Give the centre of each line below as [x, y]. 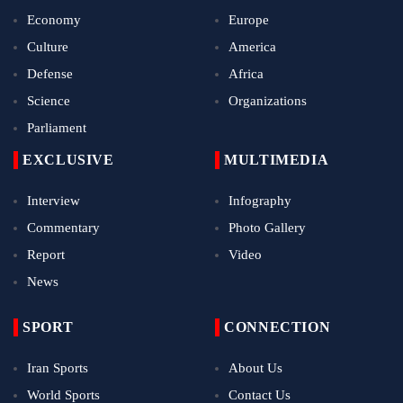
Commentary [63, 228]
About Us [255, 368]
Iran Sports [58, 368]
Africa [246, 74]
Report [46, 255]
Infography [260, 201]
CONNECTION [278, 327]
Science [49, 101]
